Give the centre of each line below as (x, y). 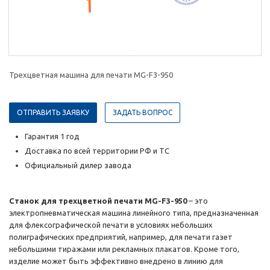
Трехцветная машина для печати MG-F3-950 (91, 75)
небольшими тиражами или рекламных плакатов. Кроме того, (124, 249)
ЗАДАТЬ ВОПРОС (143, 113)
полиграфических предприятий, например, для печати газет (121, 237)
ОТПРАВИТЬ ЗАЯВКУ (53, 113)
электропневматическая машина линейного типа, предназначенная (134, 213)
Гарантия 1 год (52, 137)
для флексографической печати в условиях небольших (111, 225)
